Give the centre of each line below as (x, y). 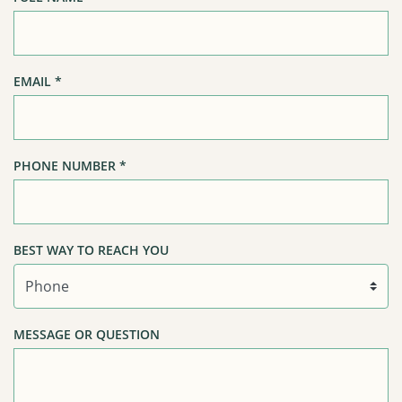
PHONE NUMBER (66, 166)
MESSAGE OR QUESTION (87, 335)
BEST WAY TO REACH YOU (91, 250)
